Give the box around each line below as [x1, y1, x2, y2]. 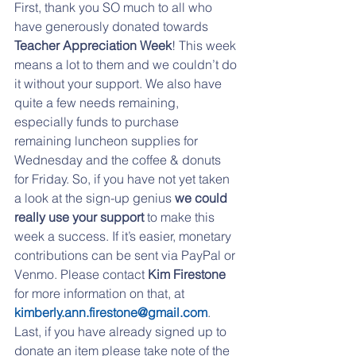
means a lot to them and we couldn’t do [14, 56, 240, 72]
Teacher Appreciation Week [14, 37, 172, 53]
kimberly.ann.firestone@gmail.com [14, 304, 207, 320]
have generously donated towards [14, 17, 211, 34]
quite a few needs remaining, [14, 94, 182, 110]
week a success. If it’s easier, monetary [14, 227, 234, 244]
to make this [144, 208, 218, 225]
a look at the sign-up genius [14, 189, 175, 206]
